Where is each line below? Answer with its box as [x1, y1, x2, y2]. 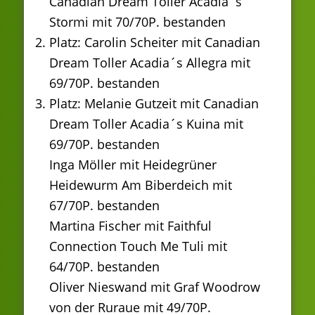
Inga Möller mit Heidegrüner [49, 155, 217, 173]
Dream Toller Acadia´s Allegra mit [49, 53, 250, 71]
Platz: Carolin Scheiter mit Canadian [49, 33, 260, 51]
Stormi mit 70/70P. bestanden [49, 13, 226, 30]
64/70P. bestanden [49, 257, 160, 275]
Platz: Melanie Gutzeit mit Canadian [49, 94, 259, 112]
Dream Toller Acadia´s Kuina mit [49, 115, 243, 132]
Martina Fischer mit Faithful [49, 217, 212, 234]
